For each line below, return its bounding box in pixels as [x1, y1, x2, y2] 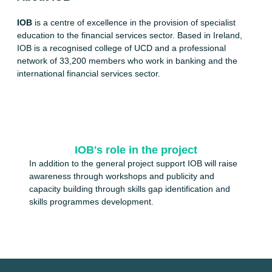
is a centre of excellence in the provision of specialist [32, 18, 236, 27]
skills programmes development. [29, 197, 154, 207]
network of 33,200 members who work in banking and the [17, 56, 237, 66]
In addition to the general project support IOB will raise [29, 158, 237, 169]
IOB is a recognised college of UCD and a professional [17, 43, 226, 53]
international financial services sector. [17, 69, 160, 78]
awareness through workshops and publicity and [29, 171, 214, 182]
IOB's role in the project [75, 144, 197, 157]
